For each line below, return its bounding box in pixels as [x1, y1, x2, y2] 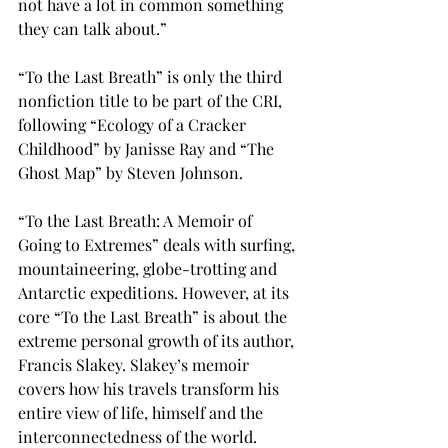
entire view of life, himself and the [18, 402, 267, 423]
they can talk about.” [18, 18, 167, 39]
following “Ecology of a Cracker [18, 114, 250, 135]
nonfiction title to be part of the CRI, [18, 90, 286, 111]
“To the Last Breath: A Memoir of [18, 210, 256, 231]
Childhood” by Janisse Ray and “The [18, 138, 278, 159]
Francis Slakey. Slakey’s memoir [18, 354, 253, 375]
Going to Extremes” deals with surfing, [18, 234, 299, 255]
